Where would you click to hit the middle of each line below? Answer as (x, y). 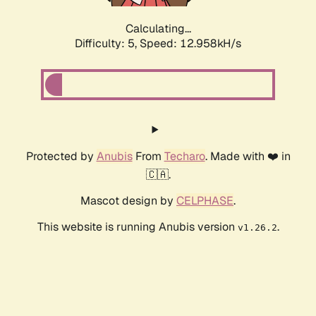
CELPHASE (205, 201)
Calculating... (158, 29)
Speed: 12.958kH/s (190, 44)
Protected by (61, 157)
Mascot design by (128, 201)
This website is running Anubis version (137, 227)
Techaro (184, 157)
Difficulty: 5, (107, 44)
